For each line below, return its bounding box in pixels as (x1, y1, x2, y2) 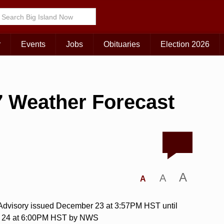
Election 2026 (160, 40, 209, 49)
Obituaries (103, 40, 140, 49)
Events (21, 40, 45, 49)
